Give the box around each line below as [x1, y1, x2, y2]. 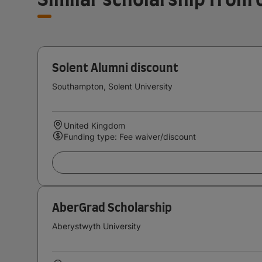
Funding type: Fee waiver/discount [64, 131, 196, 142]
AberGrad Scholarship [52, 202, 172, 214]
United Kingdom [64, 120, 125, 130]
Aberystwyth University [52, 220, 141, 231]
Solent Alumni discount [52, 62, 178, 74]
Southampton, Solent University [52, 81, 173, 91]
